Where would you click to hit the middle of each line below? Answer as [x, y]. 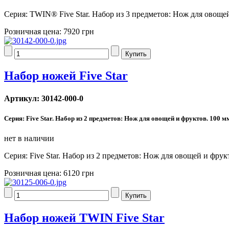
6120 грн [79, 173]
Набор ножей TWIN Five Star [84, 217]
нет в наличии [29, 139]
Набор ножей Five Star [66, 76]
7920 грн [79, 31]
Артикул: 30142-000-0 [44, 98]
